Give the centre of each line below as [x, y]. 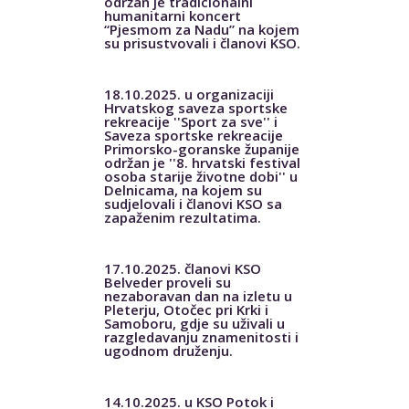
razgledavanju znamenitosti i [201, 336]
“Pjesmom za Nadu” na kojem [201, 29]
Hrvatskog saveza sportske [195, 107]
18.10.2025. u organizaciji [189, 94]
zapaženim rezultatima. [182, 217]
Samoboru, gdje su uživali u [194, 323]
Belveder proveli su [167, 282]
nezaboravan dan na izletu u [198, 295]
